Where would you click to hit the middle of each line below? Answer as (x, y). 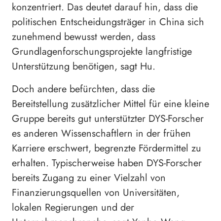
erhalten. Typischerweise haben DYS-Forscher (107, 163)
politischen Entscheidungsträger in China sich (108, 22)
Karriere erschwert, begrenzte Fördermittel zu (107, 148)
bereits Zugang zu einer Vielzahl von (89, 178)
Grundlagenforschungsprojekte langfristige (102, 51)
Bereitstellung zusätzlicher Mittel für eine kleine (110, 104)
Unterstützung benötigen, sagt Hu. (84, 66)
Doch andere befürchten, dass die (83, 89)
